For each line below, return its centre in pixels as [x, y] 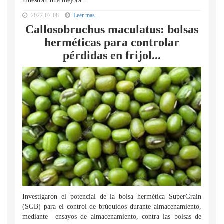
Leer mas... [86, 15]
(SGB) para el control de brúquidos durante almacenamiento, [112, 207]
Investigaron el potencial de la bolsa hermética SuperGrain [112, 197]
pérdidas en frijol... [112, 55]
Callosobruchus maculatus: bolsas [112, 29]
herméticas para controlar [112, 42]
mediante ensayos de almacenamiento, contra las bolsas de [112, 217]
